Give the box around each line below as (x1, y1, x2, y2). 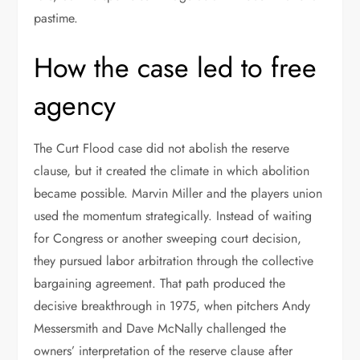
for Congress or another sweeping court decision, (34, 229, 302, 247)
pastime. (34, 9, 79, 27)
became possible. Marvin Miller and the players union (34, 184, 323, 202)
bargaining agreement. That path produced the (34, 274, 286, 292)
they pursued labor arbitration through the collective (34, 252, 314, 270)
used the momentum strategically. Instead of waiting (34, 207, 313, 225)
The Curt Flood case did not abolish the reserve (34, 139, 290, 157)
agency (34, 86, 117, 125)
